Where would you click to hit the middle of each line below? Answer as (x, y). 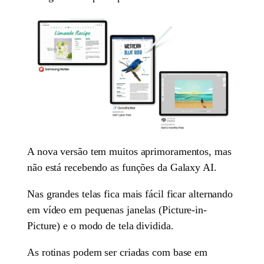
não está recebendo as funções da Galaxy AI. (122, 167)
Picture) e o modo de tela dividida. (100, 225)
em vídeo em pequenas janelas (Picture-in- (117, 209)
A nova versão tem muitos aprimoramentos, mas (129, 151)
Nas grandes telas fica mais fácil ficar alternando (130, 194)
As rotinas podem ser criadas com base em (118, 252)
